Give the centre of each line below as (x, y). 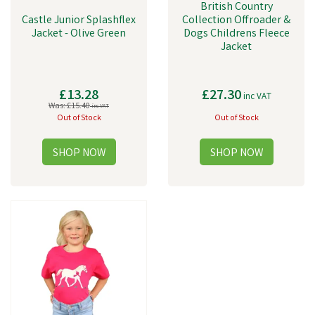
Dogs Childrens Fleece (236, 34)
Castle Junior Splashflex (79, 21)
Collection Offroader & (236, 21)
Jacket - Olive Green (79, 34)
